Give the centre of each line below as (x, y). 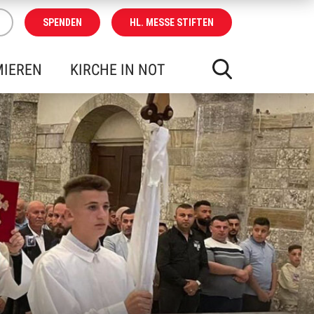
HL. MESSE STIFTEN (172, 22)
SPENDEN (62, 22)
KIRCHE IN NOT (117, 70)
